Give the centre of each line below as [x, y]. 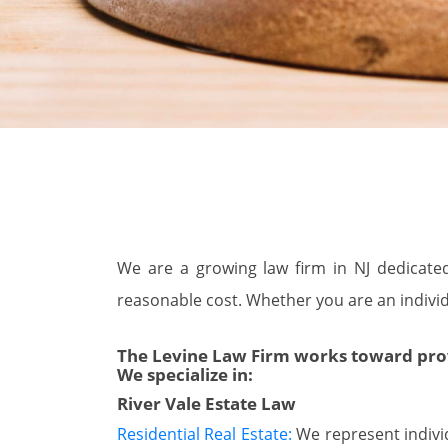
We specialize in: [185, 374]
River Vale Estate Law [206, 403]
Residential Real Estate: [204, 433]
